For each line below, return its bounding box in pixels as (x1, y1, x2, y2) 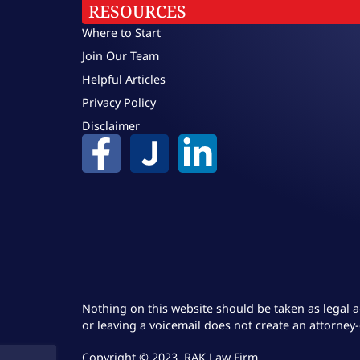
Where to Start (82, 25, 161, 41)
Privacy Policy (82, 95, 156, 111)
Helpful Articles (82, 72, 166, 88)
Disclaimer (82, 118, 140, 134)
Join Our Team (82, 48, 159, 64)
